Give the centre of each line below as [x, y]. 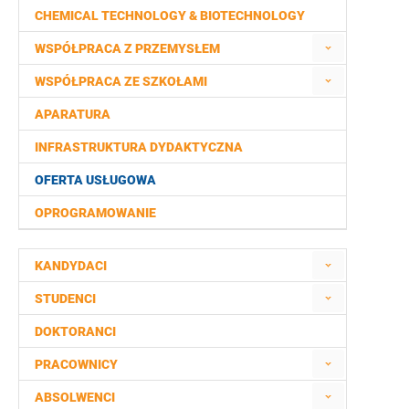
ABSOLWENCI [75, 398]
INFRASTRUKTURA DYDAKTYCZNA [139, 147]
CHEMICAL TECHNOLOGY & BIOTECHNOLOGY [170, 16]
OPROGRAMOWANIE [95, 213]
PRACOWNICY [76, 365]
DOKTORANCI [75, 332]
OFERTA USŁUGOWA [95, 180]
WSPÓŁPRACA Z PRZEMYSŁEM [127, 49]
